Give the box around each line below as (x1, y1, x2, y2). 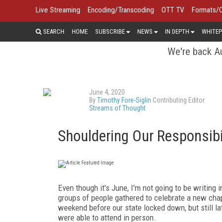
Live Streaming (36, 5, 80, 14)
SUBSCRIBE (95, 27, 125, 35)
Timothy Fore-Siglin (97, 96, 151, 104)
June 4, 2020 (89, 88, 125, 96)
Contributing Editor (151, 96, 205, 104)
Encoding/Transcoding (88, 5, 154, 14)
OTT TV (162, 5, 184, 14)
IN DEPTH (165, 27, 189, 35)
